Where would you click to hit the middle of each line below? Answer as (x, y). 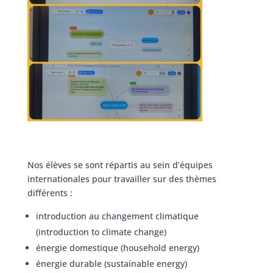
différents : (50, 193)
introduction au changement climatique (117, 216)
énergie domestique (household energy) (117, 247)
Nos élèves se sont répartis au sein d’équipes (120, 165)
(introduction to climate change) (101, 232)
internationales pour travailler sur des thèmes (122, 179)
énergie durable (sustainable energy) (111, 263)
